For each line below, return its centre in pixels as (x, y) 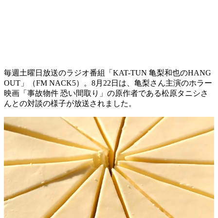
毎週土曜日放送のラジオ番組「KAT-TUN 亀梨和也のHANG (108, 73)
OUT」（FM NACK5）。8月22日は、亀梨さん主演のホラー (108, 83)
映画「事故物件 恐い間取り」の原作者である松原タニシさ (106, 93)
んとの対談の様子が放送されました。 (70, 103)
